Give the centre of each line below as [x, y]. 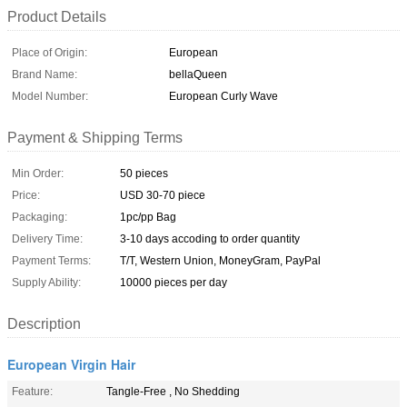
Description [44, 323]
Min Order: [38, 173]
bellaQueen [198, 74]
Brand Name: [45, 74]
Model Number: [50, 96]
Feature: [32, 391]
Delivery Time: [47, 238]
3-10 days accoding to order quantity [210, 238]
